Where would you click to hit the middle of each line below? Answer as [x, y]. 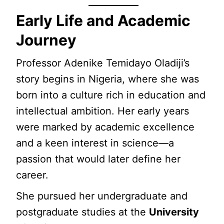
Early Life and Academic [103, 20]
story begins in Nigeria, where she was [108, 79]
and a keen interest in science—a [95, 143]
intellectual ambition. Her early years [103, 111]
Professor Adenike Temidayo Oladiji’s [103, 63]
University [174, 212]
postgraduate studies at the [83, 212]
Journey [46, 40]
